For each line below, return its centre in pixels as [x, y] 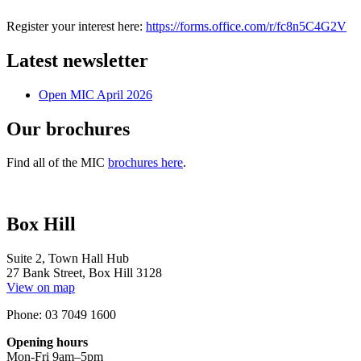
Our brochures [68, 129]
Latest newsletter [77, 60]
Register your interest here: [76, 26]
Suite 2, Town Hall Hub [68, 259]
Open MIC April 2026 [95, 94]
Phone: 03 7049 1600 [61, 315]
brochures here [145, 163]
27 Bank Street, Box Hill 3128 [84, 273]
